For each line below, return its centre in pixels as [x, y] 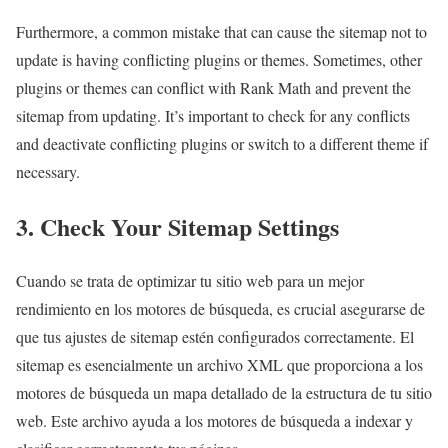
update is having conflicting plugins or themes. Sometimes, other [219, 59]
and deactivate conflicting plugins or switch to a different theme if [222, 143]
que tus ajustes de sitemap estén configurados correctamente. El [215, 337]
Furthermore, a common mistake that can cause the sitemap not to [221, 31]
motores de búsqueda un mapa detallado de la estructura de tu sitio [224, 393]
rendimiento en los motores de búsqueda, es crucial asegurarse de [220, 309]
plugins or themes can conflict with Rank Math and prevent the [213, 87]
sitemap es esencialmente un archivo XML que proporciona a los [219, 365]
